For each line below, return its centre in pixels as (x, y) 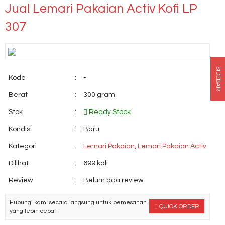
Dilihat (19, 163)
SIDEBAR (218, 79)
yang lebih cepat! (34, 211)
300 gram (99, 95)
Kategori (23, 146)
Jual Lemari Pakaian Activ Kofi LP (101, 9)
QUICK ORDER (179, 206)
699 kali (96, 163)
